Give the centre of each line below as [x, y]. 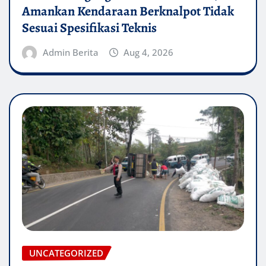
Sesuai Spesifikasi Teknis [89, 28]
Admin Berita [70, 52]
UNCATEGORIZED [66, 253]
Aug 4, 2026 [149, 52]
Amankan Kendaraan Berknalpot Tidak [128, 11]
